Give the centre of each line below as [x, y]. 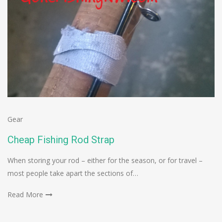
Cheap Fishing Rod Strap [61, 140]
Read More [25, 195]
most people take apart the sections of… [73, 173]
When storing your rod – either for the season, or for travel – [105, 161]
